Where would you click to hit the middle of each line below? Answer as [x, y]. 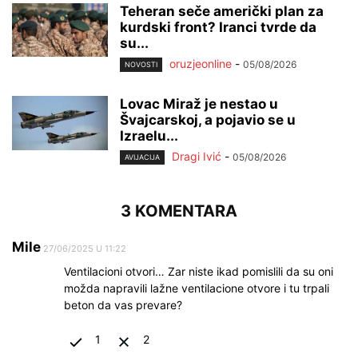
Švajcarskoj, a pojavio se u [208, 120]
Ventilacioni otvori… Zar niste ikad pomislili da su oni [199, 272]
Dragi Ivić [197, 157]
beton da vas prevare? [123, 305]
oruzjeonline [201, 63]
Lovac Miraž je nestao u [199, 104]
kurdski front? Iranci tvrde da [218, 27]
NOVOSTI [141, 65]
